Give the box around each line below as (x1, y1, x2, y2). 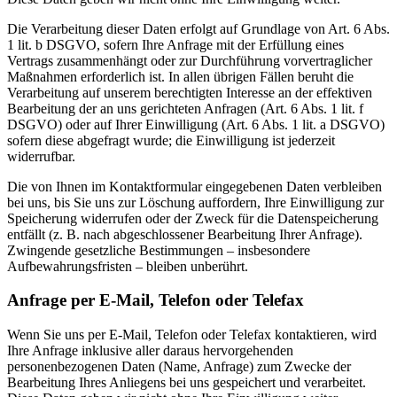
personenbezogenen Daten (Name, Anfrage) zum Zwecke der (7, 359, 351, 375)
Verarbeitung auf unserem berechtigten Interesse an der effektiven (7, 84, 372, 100)
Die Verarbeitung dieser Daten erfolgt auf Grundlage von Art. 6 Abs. (7, 20, 390, 36)
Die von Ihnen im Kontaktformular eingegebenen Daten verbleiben (7, 178, 382, 194)
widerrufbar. (7, 148, 75, 164)
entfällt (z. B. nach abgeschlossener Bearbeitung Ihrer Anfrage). (7, 226, 362, 242)
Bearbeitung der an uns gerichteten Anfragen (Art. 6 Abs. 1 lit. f (7, 100, 363, 116)
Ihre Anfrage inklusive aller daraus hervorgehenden (7, 343, 293, 359)
